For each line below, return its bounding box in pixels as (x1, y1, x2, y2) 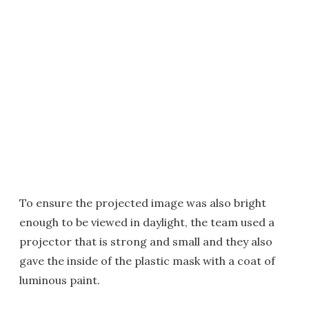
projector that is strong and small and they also (19, 235, 272, 249)
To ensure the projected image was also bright (19, 196, 266, 210)
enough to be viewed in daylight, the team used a (19, 215, 275, 230)
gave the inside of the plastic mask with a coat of (19, 254, 275, 268)
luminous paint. (19, 273, 100, 288)
